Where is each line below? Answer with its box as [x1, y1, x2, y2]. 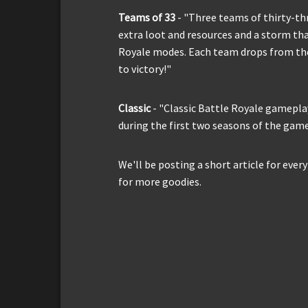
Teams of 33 [118, 10, 177, 25]
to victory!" [118, 62, 171, 76]
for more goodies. [118, 175, 201, 189]
